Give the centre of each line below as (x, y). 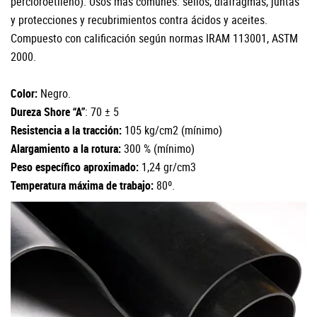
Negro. (54, 93)
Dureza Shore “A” (48, 112)
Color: (24, 93)
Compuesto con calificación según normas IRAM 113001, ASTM (154, 38)
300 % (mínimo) (159, 149)
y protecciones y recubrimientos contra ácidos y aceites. (139, 20)
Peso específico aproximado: (76, 167)
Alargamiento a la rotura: (67, 149)
